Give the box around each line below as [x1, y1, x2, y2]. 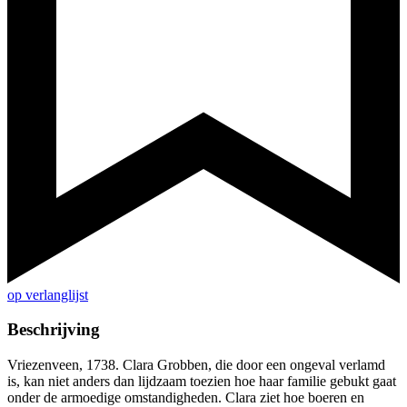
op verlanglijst [7, 286, 88, 303]
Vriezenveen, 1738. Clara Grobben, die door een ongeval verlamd [7, 357, 385, 373]
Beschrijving [7, 320, 100, 340]
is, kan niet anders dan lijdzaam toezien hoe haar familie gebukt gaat [7, 373, 396, 390]
